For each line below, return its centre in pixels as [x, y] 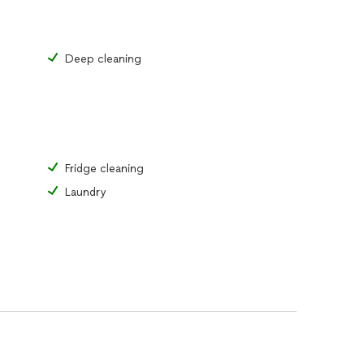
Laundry [85, 192]
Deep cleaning [103, 59]
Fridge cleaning [104, 169]
